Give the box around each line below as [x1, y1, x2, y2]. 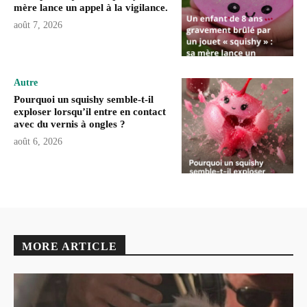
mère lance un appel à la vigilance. [14, 1, 168, 13]
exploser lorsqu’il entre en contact [14, 106, 166, 118]
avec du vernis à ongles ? [14, 119, 125, 130]
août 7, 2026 [14, 19, 62, 30]
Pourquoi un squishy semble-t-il [14, 94, 153, 106]
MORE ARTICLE [22, 241, 117, 253]
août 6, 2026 [14, 136, 62, 147]
